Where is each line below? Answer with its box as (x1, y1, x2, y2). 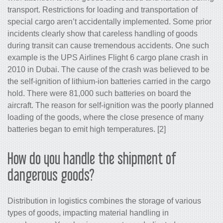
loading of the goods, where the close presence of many (7, 112, 204, 121)
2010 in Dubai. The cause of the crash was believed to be (7, 65, 210, 74)
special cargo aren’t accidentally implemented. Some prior (7, 17, 212, 26)
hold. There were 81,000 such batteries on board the (7, 89, 191, 98)
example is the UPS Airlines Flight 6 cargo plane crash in (7, 53, 208, 62)
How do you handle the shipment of (7, 149, 176, 167)
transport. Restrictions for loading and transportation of (7, 5, 198, 14)
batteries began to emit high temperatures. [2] (7, 124, 166, 133)
